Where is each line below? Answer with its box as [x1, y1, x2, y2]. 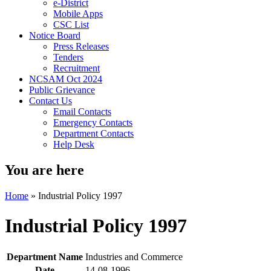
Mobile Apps [53, 8, 103, 19]
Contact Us [29, 96, 72, 106]
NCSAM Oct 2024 [29, 74, 102, 85]
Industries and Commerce [85, 252, 183, 263]
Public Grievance [29, 85, 95, 96]
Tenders [53, 52, 83, 63]
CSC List [53, 19, 89, 30]
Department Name [7, 252, 83, 263]
